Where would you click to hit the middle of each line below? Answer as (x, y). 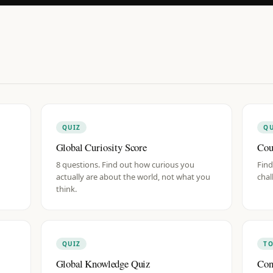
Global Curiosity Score (101, 147)
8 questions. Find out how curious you (125, 165)
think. (66, 189)
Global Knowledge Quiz (103, 264)
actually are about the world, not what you (133, 177)
